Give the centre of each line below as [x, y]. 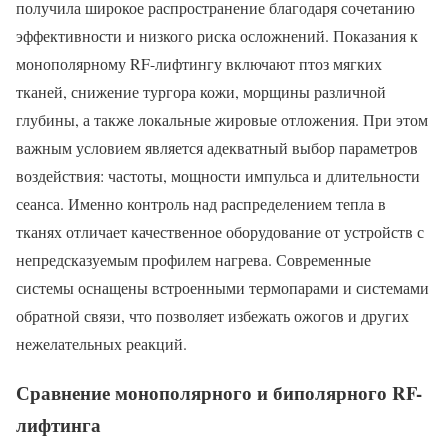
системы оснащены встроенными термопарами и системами [222, 287]
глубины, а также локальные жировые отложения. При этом [222, 119]
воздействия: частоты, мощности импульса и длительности [218, 175]
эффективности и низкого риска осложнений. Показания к [217, 35]
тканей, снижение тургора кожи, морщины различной [201, 91]
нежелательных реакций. [101, 343]
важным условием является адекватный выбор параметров [217, 147]
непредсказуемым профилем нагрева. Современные [193, 259]
